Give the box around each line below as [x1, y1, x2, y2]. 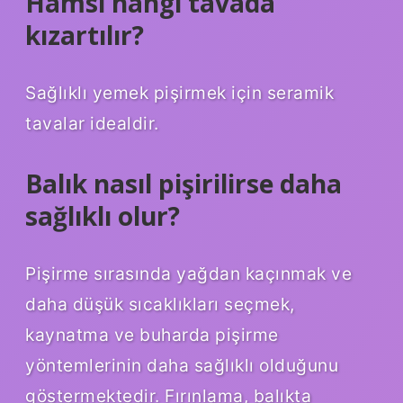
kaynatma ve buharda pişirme [25, 323, 279, 345]
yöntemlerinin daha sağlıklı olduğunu [25, 354, 338, 376]
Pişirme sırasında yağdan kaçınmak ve [25, 262, 352, 284]
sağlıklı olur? [25, 199, 180, 234]
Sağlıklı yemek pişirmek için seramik [25, 82, 334, 104]
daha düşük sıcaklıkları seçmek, [25, 292, 295, 315]
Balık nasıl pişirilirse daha [25, 166, 342, 201]
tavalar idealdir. [25, 112, 159, 135]
